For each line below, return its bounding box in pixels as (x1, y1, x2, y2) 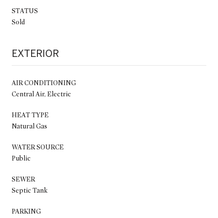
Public (12, 154, 31, 163)
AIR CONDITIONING (12, 78, 76, 87)
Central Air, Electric (12, 90, 71, 98)
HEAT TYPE (12, 110, 49, 119)
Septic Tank (12, 186, 48, 195)
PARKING (12, 207, 41, 216)
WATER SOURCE (12, 143, 64, 151)
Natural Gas (12, 122, 47, 130)
